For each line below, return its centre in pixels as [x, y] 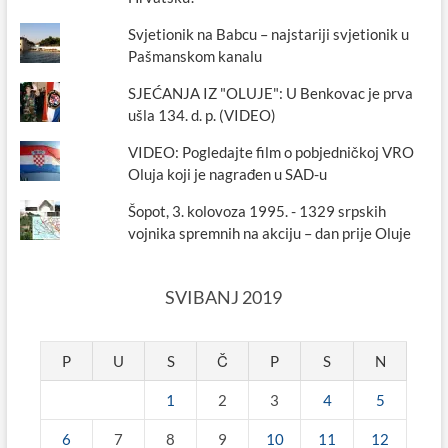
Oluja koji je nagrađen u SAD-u [228, 174]
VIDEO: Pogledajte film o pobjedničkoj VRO [271, 152]
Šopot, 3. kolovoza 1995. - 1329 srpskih [257, 211]
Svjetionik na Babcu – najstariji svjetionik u [269, 34]
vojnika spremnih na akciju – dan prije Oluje [270, 233]
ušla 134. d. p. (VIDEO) [202, 115]
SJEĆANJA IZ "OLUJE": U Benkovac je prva [271, 93]
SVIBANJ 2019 [224, 297]
